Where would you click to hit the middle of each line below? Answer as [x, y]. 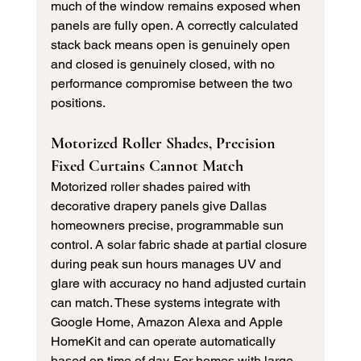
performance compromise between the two [173, 84]
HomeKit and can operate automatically [164, 342]
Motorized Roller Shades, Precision [165, 144]
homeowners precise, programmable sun [168, 226]
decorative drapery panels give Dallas [160, 206]
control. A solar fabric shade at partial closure [180, 245]
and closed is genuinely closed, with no [164, 64]
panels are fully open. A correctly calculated [176, 26]
